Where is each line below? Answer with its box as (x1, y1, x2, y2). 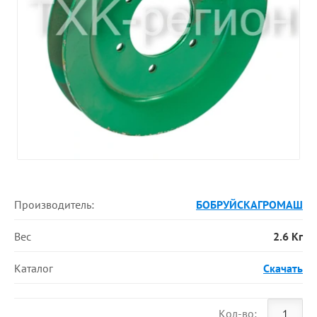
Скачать (263, 260, 303, 275)
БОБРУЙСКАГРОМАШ (195, 197, 303, 212)
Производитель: (14, 197, 94, 212)
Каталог (14, 260, 53, 275)
